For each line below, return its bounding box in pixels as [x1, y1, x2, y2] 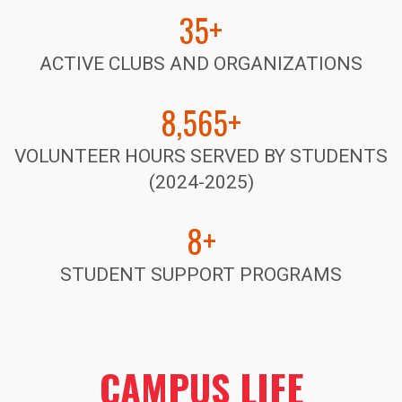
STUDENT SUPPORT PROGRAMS [60, 264, 342, 286]
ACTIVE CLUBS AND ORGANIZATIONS [39, 53, 363, 75]
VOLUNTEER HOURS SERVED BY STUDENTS [14, 145, 388, 168]
